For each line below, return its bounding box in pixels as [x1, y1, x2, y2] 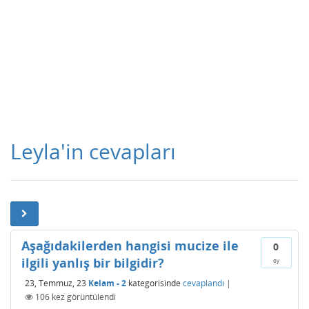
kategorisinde [126, 277, 181, 289]
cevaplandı [183, 277, 224, 289]
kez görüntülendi [50, 290, 116, 303]
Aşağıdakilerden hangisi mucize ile [21, 237, 239, 254]
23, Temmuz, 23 [25, 277, 86, 289]
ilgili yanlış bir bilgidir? [21, 255, 164, 271]
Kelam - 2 [88, 277, 126, 289]
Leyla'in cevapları [10, 137, 176, 166]
